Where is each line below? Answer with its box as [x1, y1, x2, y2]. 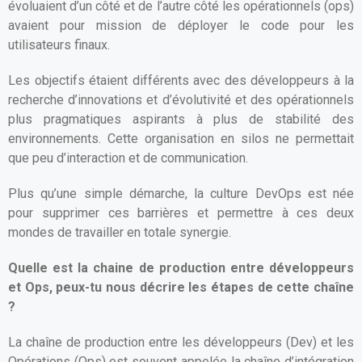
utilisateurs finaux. [8, 37, 110, 53]
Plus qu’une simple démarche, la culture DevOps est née [8, 186, 354, 201]
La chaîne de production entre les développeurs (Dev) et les [8, 335, 354, 350]
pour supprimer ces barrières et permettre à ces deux [8, 205, 354, 221]
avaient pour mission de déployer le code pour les [8, 18, 354, 33]
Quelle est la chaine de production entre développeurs [8, 260, 354, 276]
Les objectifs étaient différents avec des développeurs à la [8, 73, 354, 88]
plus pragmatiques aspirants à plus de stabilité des [8, 112, 354, 127]
